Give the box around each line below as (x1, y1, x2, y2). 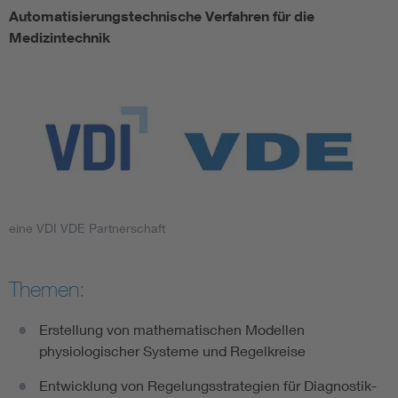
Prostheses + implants (121, 72, 135, 89)
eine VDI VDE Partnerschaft (9, 219, 165, 235)
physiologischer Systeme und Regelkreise (39, 341, 306, 359)
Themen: (9, 275, 85, 301)
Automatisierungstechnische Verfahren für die (9, 7, 314, 26)
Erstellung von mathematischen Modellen (39, 320, 305, 338)
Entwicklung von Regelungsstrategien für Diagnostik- (39, 376, 377, 394)
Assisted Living (18, 21, 114, 38)
